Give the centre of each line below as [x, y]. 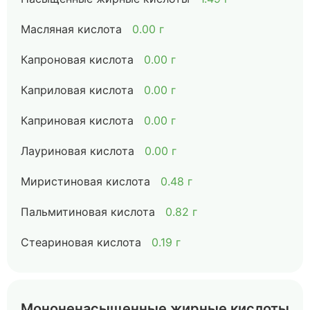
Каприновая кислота [77, 120]
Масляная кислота [71, 29]
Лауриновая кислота [77, 151]
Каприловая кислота [77, 90]
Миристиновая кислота [85, 181]
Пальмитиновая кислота [88, 212]
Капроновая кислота [77, 60]
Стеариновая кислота [81, 242]
